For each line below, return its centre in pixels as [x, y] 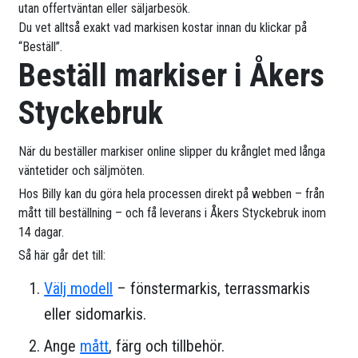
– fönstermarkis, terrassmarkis [212, 289]
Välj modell [79, 289]
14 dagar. [42, 233]
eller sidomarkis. [95, 314]
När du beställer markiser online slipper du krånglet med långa [172, 152]
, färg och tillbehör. [167, 346]
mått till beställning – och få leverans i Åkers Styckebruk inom [173, 213]
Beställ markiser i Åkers [172, 76]
